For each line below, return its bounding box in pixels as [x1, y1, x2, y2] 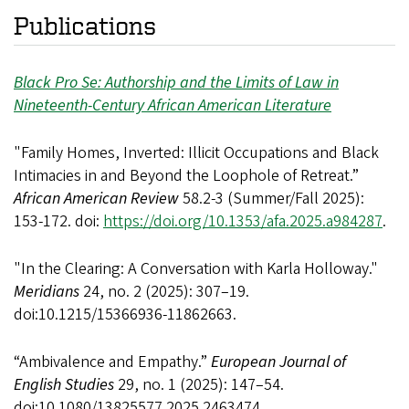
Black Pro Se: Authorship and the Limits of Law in [14, 70, 339, 94]
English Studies [14, 372, 114, 396]
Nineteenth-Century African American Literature [14, 93, 331, 117]
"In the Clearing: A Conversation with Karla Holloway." [14, 257, 378, 280]
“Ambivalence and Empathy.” [14, 350, 211, 373]
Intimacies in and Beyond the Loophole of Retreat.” [14, 163, 359, 187]
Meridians [14, 279, 83, 303]
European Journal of [211, 350, 346, 373]
